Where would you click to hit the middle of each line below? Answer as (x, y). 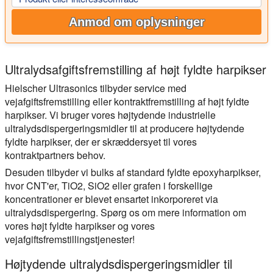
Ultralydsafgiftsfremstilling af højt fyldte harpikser (136, 69)
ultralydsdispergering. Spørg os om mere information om (126, 213)
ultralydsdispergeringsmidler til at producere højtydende (125, 129)
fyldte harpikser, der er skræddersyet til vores (101, 142)
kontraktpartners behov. (55, 155)
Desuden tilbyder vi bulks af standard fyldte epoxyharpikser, (133, 172)
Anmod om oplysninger (136, 22)
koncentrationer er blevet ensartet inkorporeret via (112, 199)
